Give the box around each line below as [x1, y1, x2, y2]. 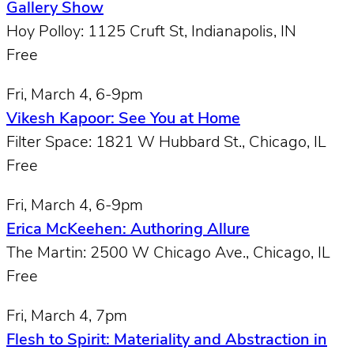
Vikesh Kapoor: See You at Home [6, 111, 240, 127]
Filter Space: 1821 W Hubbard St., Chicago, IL [6, 134, 326, 151]
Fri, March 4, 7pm [6, 308, 127, 325]
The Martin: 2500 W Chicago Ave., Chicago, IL [6, 245, 330, 262]
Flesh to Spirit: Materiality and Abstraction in [6, 332, 327, 348]
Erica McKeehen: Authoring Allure [6, 221, 250, 238]
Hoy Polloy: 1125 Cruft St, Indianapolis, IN [6, 24, 296, 40]
